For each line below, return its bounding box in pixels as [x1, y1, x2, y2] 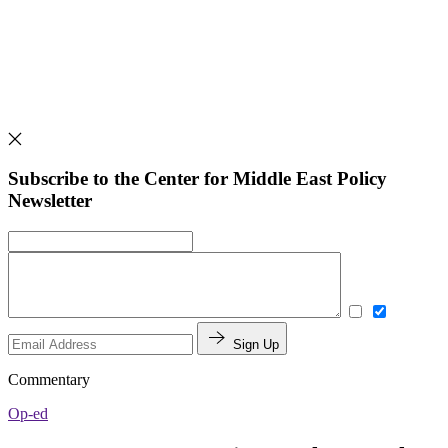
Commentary [8, 370, 90, 388]
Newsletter [8, 190, 92, 212]
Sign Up [233, 336, 279, 352]
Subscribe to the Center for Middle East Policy [8, 168, 387, 190]
